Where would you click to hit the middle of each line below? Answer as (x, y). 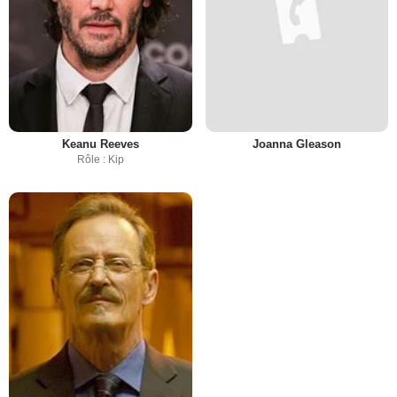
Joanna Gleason (296, 144)
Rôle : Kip (100, 159)
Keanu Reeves (100, 144)
